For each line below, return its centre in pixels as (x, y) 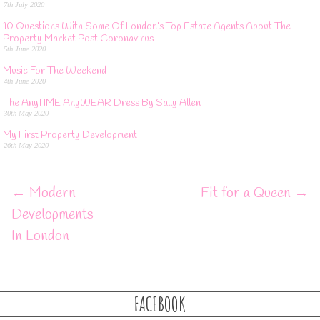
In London (40, 236)
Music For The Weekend (54, 71)
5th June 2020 (25, 48)
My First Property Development (70, 136)
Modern (51, 194)
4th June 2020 (25, 81)
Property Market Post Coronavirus (78, 39)
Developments (52, 215)
